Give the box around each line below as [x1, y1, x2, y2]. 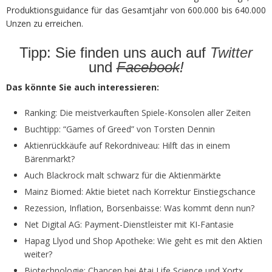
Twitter [210, 44, 253, 61]
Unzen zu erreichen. [6, 17, 83, 29]
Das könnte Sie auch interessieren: [6, 81, 159, 93]
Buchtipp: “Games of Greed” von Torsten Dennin [24, 123, 215, 135]
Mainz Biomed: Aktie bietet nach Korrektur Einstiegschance [24, 185, 256, 197]
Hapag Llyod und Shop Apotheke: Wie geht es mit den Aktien [24, 234, 262, 246]
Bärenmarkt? [24, 152, 75, 165]
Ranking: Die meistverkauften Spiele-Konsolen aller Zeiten [24, 106, 251, 118]
